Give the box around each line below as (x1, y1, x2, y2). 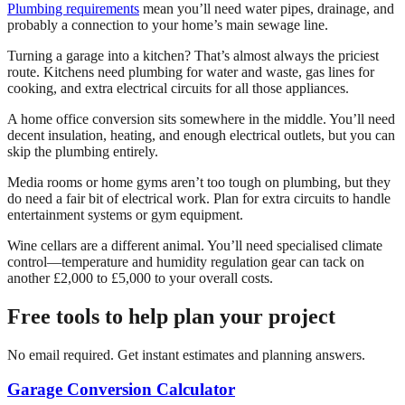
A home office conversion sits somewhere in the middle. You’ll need (7, 110, 395, 127)
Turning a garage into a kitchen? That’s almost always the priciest (7, 47, 379, 63)
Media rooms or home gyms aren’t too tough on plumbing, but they (7, 174, 391, 190)
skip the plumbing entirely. (7, 143, 158, 159)
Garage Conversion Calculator (7, 380, 235, 400)
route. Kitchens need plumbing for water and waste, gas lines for (7, 63, 374, 80)
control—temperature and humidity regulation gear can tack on (7, 253, 364, 269)
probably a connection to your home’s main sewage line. (7, 16, 328, 33)
